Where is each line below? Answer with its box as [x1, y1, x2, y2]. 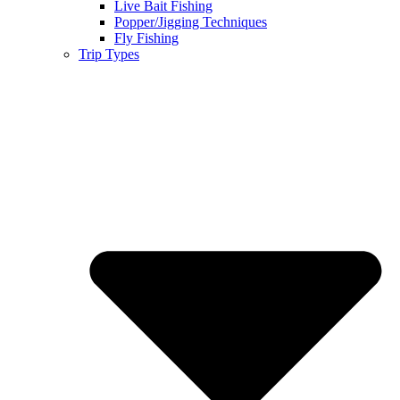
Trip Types [79, 46, 139, 62]
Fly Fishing [114, 29, 179, 46]
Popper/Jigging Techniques [114, 13, 267, 29]
